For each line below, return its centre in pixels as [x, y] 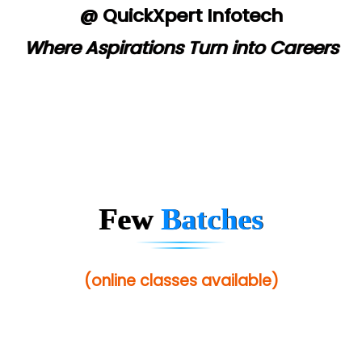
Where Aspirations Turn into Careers [181, 48]
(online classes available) [181, 280]
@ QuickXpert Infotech [181, 15]
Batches [212, 219]
